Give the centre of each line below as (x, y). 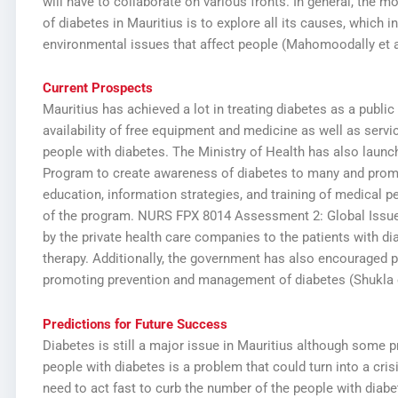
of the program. (90, 216)
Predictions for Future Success (135, 324)
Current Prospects (97, 88)
